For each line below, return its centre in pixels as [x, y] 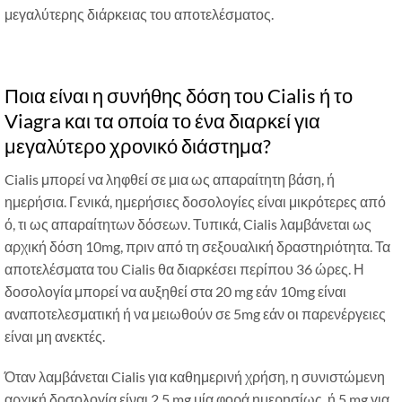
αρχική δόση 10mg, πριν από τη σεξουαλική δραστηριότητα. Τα [197, 246]
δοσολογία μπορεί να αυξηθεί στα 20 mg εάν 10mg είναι [175, 291]
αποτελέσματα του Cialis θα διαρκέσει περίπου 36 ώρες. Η [184, 268]
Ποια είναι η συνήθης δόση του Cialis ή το [179, 95]
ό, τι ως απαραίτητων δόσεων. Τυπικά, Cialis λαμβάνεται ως [188, 223]
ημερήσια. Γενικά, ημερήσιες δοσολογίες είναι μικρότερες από [195, 201]
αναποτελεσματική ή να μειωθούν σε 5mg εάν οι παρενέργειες [195, 313]
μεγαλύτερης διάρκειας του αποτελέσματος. [139, 13]
